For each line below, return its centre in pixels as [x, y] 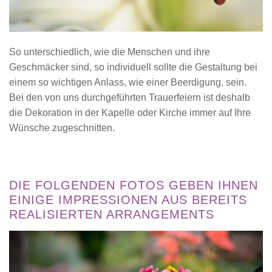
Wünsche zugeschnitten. [62, 127]
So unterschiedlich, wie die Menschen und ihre [110, 52]
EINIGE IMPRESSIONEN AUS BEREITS [128, 200]
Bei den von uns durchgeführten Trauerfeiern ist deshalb [130, 97]
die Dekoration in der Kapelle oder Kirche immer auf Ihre [130, 112]
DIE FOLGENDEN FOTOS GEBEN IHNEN [134, 185]
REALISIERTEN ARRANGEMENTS [112, 215]
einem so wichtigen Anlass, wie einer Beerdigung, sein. [128, 82]
